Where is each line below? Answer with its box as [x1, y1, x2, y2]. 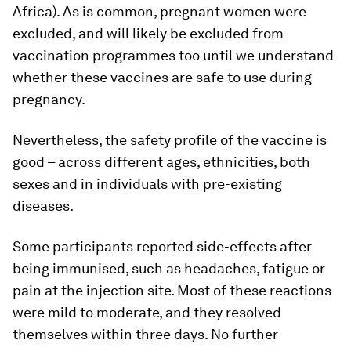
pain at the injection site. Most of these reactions [13, 282, 331, 299]
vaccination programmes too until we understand [13, 47, 334, 64]
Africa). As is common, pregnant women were [13, 3, 306, 20]
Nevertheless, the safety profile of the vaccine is [13, 132, 327, 149]
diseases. [13, 197, 74, 215]
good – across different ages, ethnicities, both [13, 154, 310, 171]
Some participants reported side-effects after [13, 238, 312, 255]
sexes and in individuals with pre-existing [13, 175, 282, 193]
